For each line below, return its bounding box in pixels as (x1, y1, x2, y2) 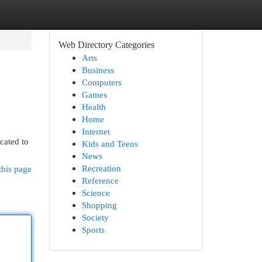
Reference (81, 175, 119, 185)
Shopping (81, 200, 117, 210)
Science (81, 188, 110, 198)
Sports (81, 225, 105, 235)
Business (81, 65, 114, 75)
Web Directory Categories (58, 40, 154, 50)
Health (81, 102, 106, 112)
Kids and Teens (81, 139, 138, 149)
